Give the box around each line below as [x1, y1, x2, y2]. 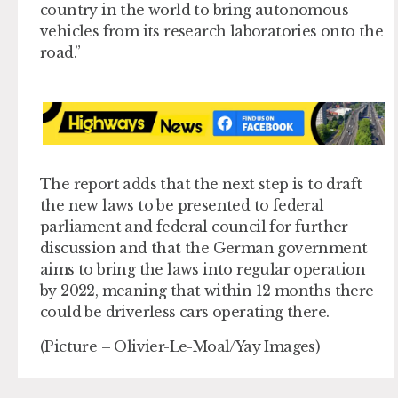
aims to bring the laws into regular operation [40, 260, 365, 279]
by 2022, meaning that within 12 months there [40, 282, 374, 300]
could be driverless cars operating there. [40, 303, 330, 322]
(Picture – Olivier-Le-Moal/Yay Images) [40, 337, 321, 355]
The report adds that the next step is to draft [40, 175, 362, 194]
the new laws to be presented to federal [40, 196, 324, 215]
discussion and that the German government [40, 239, 368, 258]
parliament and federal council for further [40, 218, 348, 236]
